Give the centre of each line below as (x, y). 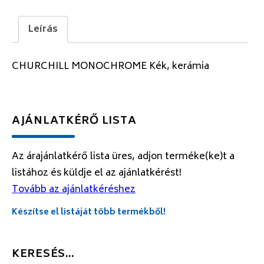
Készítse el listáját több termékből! (89, 212)
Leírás (43, 30)
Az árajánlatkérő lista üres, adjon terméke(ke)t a (123, 156)
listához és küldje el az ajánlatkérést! (97, 173)
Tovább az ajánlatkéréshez (74, 189)
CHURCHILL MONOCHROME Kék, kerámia (110, 66)
